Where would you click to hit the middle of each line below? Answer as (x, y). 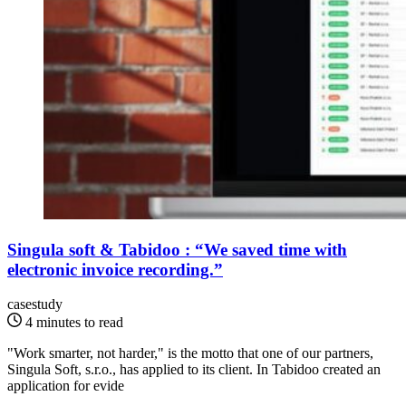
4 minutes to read (74, 323)
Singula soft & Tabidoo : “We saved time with (177, 249)
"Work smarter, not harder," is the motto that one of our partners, (190, 353)
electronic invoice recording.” (115, 269)
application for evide (66, 386)
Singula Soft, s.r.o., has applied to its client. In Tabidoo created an (194, 370)
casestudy (35, 304)
